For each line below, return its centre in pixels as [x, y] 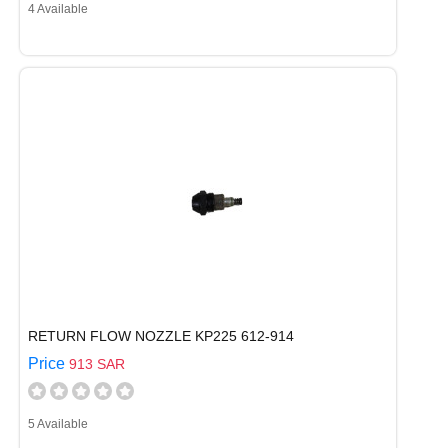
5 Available [58, 424]
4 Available [58, 9]
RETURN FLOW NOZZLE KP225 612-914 [161, 336]
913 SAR [97, 364]
